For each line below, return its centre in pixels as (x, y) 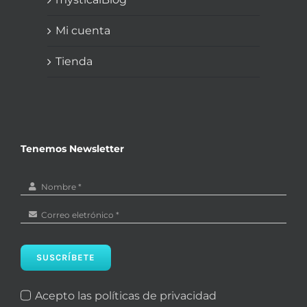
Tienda (74, 61)
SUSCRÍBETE (65, 257)
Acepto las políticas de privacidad (126, 295)
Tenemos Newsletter (72, 148)
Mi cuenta (83, 30)
